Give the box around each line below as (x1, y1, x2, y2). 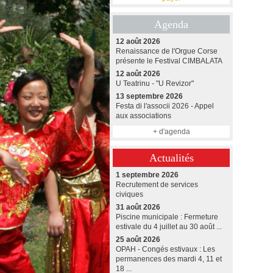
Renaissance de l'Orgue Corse (116, 47, 218, 55)
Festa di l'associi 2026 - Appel (116, 102, 214, 110)
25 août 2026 (116, 235, 160, 244)
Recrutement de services (116, 180, 198, 189)
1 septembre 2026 (116, 171, 179, 179)
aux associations (116, 112, 171, 120)
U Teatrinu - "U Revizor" (116, 79, 194, 88)
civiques (116, 190, 143, 199)
